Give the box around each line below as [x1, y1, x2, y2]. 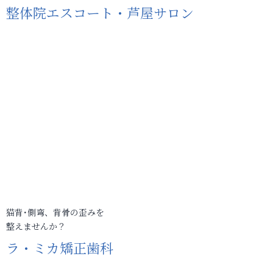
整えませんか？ [6, 220, 66, 232]
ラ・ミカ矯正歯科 [6, 238, 113, 257]
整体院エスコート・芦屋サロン [6, 3, 194, 22]
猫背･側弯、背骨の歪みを [6, 206, 104, 218]
